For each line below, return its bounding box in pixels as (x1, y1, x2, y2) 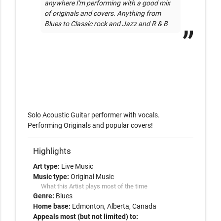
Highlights (33, 146, 71, 156)
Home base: (33, 202, 72, 210)
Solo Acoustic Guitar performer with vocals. (28, 111, 160, 119)
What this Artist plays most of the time (40, 183, 147, 190)
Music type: (33, 173, 71, 181)
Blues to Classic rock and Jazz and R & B (44, 20, 168, 28)
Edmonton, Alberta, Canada (72, 202, 156, 210)
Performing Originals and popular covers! (28, 121, 153, 129)
